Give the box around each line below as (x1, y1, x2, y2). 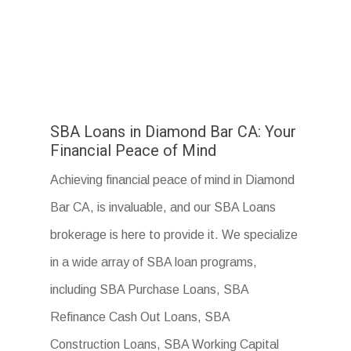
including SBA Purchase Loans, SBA (50, 283, 249, 297)
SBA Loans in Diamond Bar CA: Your (50, 122, 297, 142)
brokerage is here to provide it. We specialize (50, 228, 299, 242)
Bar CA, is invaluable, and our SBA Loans (50, 201, 277, 215)
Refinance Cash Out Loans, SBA (50, 310, 230, 324)
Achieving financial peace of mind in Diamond (50, 173, 295, 187)
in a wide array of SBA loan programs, (50, 255, 258, 270)
